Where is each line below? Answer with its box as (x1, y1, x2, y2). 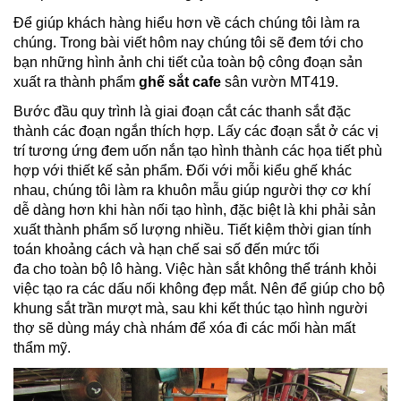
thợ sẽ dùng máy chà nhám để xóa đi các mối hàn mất (13, 320, 355, 336)
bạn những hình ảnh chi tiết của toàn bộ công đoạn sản (13, 55, 363, 70)
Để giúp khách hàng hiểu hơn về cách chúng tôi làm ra (13, 15, 360, 30)
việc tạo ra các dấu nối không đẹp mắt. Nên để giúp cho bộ (13, 281, 385, 296)
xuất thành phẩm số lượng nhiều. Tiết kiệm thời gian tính (13, 222, 371, 237)
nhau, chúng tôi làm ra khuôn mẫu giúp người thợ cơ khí (13, 183, 371, 198)
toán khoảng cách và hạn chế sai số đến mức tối (13, 242, 320, 257)
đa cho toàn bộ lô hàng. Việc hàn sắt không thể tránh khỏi (13, 261, 377, 277)
